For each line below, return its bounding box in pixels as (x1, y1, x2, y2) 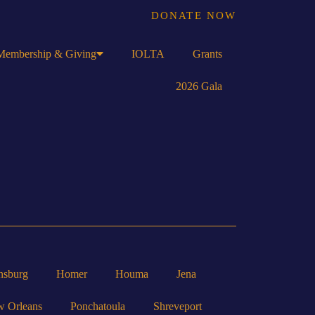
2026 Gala (176, 80, 222, 92)
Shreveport (153, 300, 202, 312)
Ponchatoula (70, 300, 125, 312)
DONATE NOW (151, 10, 236, 21)
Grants (193, 48, 222, 60)
